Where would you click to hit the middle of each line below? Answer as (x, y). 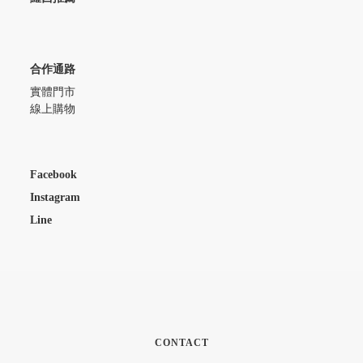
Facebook (53, 174)
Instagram (55, 197)
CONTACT (181, 342)
